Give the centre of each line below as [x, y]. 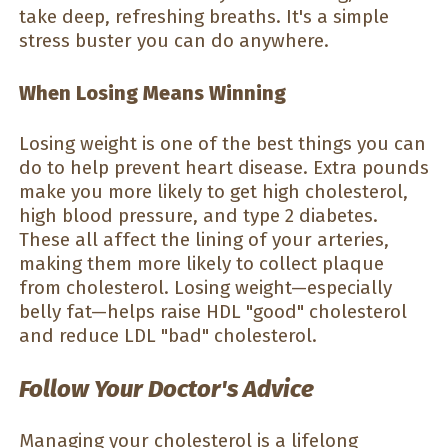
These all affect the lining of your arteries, [204, 240]
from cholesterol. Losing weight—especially [205, 288]
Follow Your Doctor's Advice [166, 388]
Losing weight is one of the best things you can [222, 144]
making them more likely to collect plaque [201, 264]
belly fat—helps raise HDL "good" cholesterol [213, 312]
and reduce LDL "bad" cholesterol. [168, 336]
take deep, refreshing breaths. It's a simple [204, 16]
